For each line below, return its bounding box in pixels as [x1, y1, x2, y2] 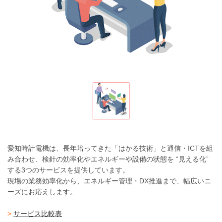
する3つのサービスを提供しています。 [7, 166, 129, 174]
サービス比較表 [13, 210, 62, 218]
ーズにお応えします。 [7, 188, 77, 196]
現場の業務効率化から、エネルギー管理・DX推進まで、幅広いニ [7, 177, 211, 185]
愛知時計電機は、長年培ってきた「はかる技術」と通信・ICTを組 [7, 144, 213, 152]
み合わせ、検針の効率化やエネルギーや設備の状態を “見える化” [7, 155, 209, 163]
